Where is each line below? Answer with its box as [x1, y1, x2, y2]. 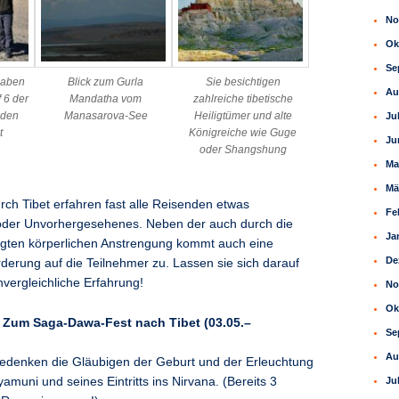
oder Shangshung [199, 142, 287, 156]
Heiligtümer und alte [193, 109, 292, 122]
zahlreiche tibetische [192, 92, 293, 105]
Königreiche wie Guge [189, 126, 297, 139]
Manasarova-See [63, 109, 148, 122]
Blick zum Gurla [68, 75, 144, 88]
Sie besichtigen [205, 75, 281, 88]
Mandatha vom [69, 92, 142, 105]
